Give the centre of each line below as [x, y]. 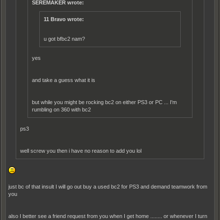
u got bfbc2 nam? [64, 39]
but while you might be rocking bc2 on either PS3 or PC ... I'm [104, 102]
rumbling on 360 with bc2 [61, 110]
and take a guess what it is [64, 80]
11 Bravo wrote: [64, 19]
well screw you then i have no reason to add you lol [81, 151]
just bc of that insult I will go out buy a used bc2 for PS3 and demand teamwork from [108, 187]
